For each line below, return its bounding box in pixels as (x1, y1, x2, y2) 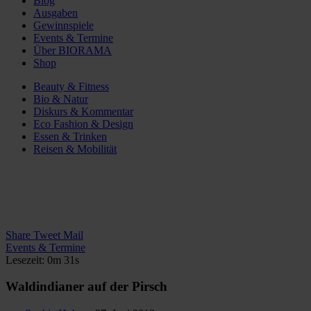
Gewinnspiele (33, 19, 94, 31)
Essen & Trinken (33, 130, 107, 142)
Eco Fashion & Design (33, 117, 133, 130)
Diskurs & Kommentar (33, 105, 133, 117)
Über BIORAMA (33, 44, 112, 56)
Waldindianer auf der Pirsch (6, 279, 167, 294)
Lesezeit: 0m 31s (6, 253, 79, 266)
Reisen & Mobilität (33, 142, 117, 155)
